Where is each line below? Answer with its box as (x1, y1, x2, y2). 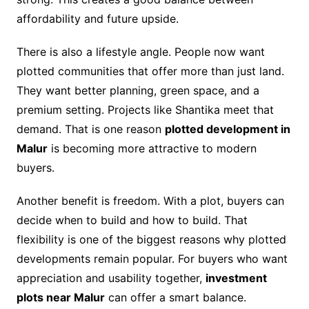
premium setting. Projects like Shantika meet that (16, 103, 274, 117)
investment (205, 271, 267, 286)
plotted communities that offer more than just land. (16, 64, 284, 79)
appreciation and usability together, (16, 271, 206, 286)
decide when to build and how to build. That (16, 213, 248, 228)
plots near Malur (16, 290, 105, 305)
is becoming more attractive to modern (47, 141, 257, 156)
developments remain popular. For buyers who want (16, 252, 288, 266)
